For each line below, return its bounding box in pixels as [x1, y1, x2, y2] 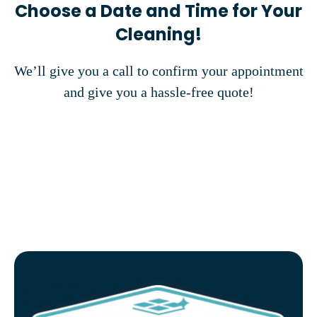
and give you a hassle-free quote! [63, 84, 254, 100]
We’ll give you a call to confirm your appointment [13, 63, 304, 79]
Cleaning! [115, 23, 202, 46]
